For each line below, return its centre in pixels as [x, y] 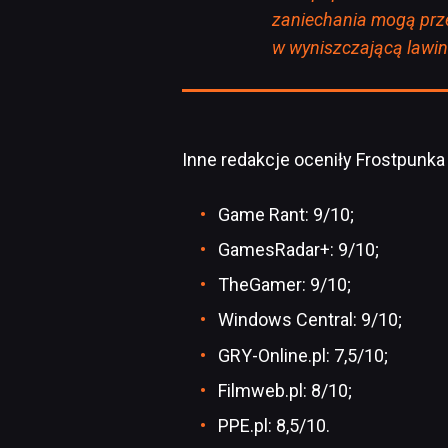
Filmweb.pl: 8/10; [285, 390]
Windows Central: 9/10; [310, 320]
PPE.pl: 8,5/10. [274, 425]
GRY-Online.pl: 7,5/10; [303, 355]
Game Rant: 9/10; [286, 214]
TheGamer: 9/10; [284, 285]
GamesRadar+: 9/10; [298, 249]
